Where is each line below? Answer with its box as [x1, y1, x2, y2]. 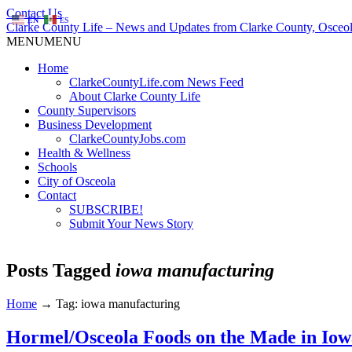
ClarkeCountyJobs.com [69, 132, 185, 145]
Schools [38, 160, 77, 174]
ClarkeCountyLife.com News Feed [69, 75, 244, 89]
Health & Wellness [38, 146, 130, 159]
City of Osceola [38, 174, 115, 188]
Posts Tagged [6, 259, 115, 280]
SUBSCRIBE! [69, 203, 143, 216]
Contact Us [6, 6, 62, 20]
